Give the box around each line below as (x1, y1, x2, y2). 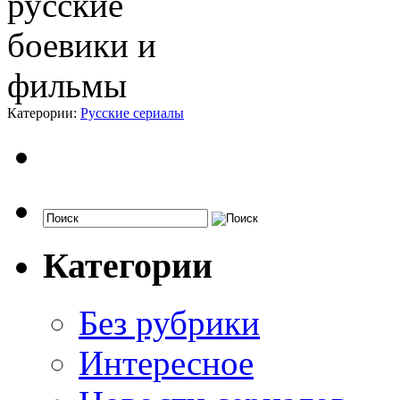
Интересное (79, 344, 254, 383)
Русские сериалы (80, 104, 184, 121)
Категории (43, 245, 212, 286)
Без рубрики (79, 304, 260, 343)
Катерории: (7, 104, 80, 121)
